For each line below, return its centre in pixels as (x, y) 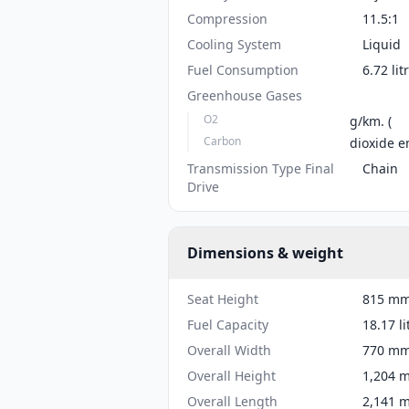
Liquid (382, 44)
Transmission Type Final (261, 168)
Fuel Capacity (228, 325)
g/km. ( (371, 121)
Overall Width (229, 350)
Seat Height (223, 299)
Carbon (222, 141)
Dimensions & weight (265, 253)
